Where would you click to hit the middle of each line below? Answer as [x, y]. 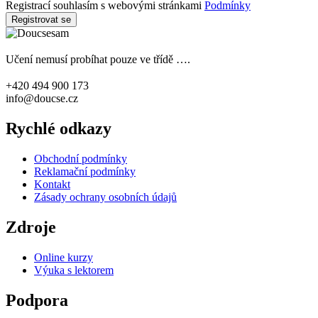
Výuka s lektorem [74, 270]
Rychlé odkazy [59, 128]
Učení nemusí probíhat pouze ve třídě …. [98, 59]
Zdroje [31, 227]
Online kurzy [64, 257]
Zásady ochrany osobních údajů [105, 197]
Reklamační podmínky [85, 171]
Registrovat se [41, 20]
